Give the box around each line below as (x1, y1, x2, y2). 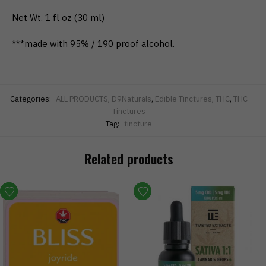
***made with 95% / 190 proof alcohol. (12, 38, 175, 50)
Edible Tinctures (154, 93, 212, 104)
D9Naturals (111, 93, 151, 104)
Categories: (9, 93, 53, 104)
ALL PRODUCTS (55, 93, 108, 104)
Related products (84, 148, 173, 168)
